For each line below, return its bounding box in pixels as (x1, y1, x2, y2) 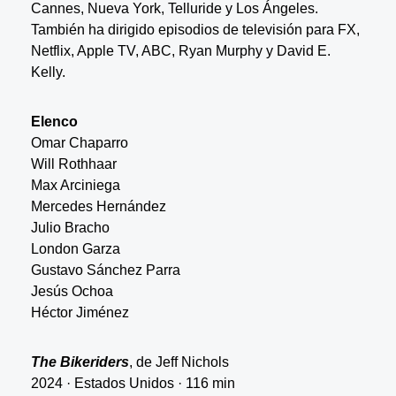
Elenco (30, 114, 78, 129)
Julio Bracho (30, 220, 110, 235)
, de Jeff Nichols (128, 354, 229, 369)
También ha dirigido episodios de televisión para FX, (30, 22, 360, 37)
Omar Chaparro (30, 135, 128, 150)
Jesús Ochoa (30, 284, 113, 299)
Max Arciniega (30, 178, 120, 193)
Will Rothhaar (30, 156, 117, 171)
